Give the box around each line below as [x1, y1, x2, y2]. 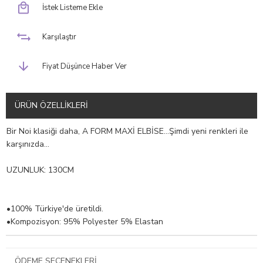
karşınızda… [6, 139, 49, 150]
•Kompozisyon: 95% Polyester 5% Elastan [6, 216, 163, 228]
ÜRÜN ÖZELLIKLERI [15, 100, 88, 112]
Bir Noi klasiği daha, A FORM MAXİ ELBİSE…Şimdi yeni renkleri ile [6, 126, 248, 137]
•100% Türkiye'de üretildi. [6, 203, 103, 215]
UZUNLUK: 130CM [6, 164, 74, 176]
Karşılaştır [42, 32, 76, 43]
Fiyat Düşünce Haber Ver [42, 61, 127, 72]
